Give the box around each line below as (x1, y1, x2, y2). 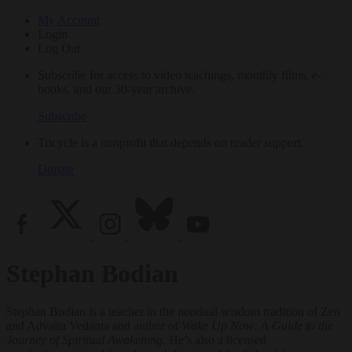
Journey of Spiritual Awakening (6, 333, 163, 347)
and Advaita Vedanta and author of (6, 319, 181, 333)
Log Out (38, 41, 80, 55)
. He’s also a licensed (163, 333, 266, 347)
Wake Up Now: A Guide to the (181, 319, 333, 333)
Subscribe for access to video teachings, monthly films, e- (38, 68, 321, 82)
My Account (38, 13, 100, 27)
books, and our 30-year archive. (38, 82, 195, 96)
